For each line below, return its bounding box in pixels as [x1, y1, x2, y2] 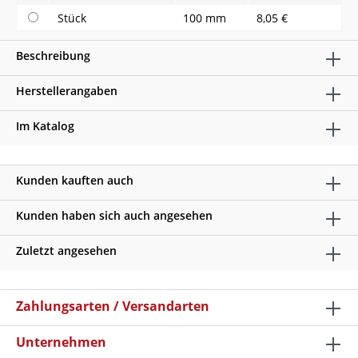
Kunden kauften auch [16, 173, 133, 188]
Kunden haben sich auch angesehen [16, 208, 213, 223]
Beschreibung [16, 48, 90, 63]
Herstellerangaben [16, 83, 117, 98]
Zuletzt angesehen [16, 243, 117, 258]
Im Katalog [16, 118, 74, 133]
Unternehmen [16, 333, 106, 351]
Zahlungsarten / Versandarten [16, 297, 209, 315]
